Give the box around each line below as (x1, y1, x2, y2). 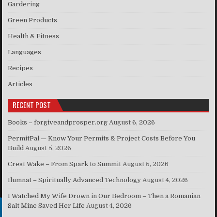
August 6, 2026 (109, 119, 155, 126)
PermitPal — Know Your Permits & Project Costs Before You (8, 135, 196, 142)
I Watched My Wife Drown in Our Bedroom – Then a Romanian (8, 192, 201, 200)
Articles (8, 80, 33, 88)
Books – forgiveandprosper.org (8, 119, 108, 126)
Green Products (8, 16, 58, 24)
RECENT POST (13, 99, 51, 110)
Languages (8, 48, 42, 56)
